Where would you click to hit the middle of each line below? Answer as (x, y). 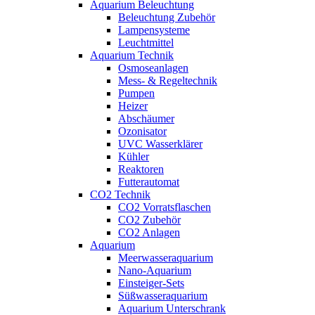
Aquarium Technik (132, 55)
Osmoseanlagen (153, 68)
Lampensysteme (154, 30)
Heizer (133, 106)
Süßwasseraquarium (163, 296)
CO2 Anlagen (149, 232)
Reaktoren (141, 169)
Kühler (134, 156)
